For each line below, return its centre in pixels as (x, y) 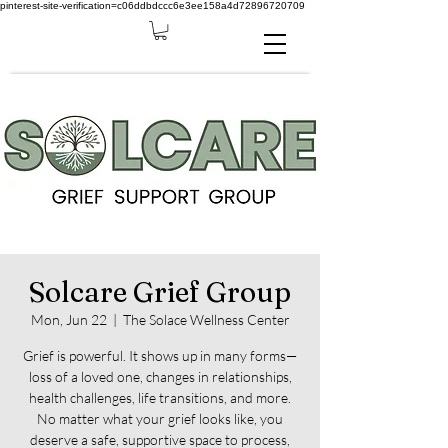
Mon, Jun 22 (68, 320)
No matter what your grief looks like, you (160, 419)
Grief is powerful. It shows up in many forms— (160, 356)
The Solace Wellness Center (206, 320)
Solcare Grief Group (160, 292)
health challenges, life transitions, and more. (160, 398)
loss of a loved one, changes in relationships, (160, 377)
